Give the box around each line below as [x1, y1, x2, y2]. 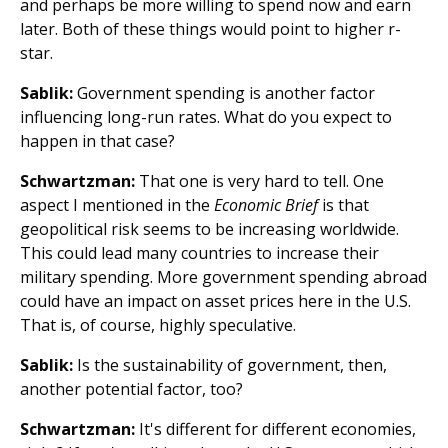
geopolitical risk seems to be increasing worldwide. [20, 218, 399, 240]
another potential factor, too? [20, 378, 243, 400]
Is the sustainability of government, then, [73, 354, 387, 376]
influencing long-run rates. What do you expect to [20, 106, 392, 128]
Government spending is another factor [73, 82, 375, 104]
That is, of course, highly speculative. [20, 314, 296, 336]
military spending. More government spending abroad [20, 266, 427, 288]
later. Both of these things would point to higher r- [20, 18, 401, 40]
